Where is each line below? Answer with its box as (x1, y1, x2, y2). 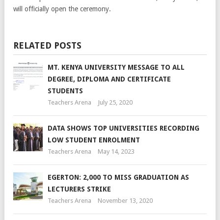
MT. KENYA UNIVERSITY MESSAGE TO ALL (48, 63, 185, 71)
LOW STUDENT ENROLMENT (48, 136, 140, 144)
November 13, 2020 (98, 196, 153, 204)
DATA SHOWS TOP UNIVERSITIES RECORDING (48, 124, 199, 132)
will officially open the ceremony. (13, 4, 111, 13)
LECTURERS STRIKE (48, 185, 111, 193)
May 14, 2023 (98, 147, 135, 155)
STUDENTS (48, 86, 83, 95)
